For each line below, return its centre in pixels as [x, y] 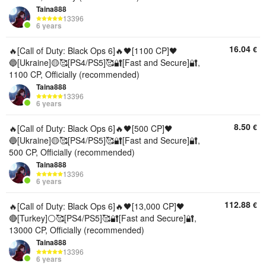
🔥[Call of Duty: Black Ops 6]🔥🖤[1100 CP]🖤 [93, 50]
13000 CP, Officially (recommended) [77, 230]
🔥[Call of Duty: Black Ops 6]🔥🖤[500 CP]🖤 [91, 128]
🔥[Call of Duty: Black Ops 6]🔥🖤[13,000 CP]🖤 [97, 206]
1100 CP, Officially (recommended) [74, 74]
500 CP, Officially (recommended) [72, 152]
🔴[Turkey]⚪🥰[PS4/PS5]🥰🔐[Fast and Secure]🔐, [103, 218]
